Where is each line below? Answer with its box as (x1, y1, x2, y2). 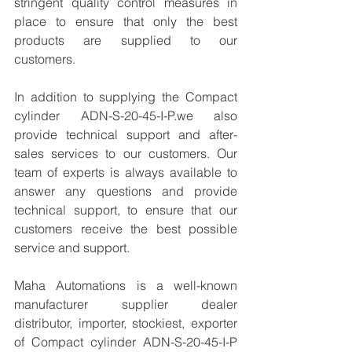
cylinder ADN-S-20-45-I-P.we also (14, 108, 237, 123)
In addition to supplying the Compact (14, 89, 237, 104)
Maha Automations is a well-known (14, 277, 237, 293)
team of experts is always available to (14, 164, 237, 180)
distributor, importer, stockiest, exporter (14, 315, 237, 331)
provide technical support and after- (14, 126, 237, 142)
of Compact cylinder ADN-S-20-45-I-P (14, 334, 237, 350)
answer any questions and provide (14, 183, 237, 199)
